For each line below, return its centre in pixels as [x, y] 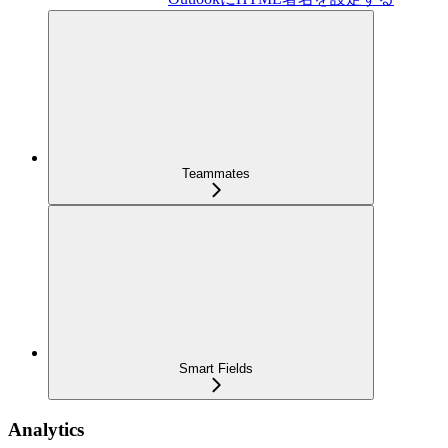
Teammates [216, 173]
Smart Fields [216, 368]
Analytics [46, 429]
